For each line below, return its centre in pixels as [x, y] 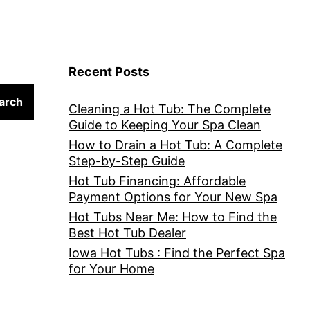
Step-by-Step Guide [127, 161]
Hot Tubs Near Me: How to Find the [173, 217]
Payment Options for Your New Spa [173, 197]
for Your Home [111, 269]
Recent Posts [109, 72]
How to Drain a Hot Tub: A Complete [175, 145]
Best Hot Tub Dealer [127, 233]
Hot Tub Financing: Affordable [157, 181]
